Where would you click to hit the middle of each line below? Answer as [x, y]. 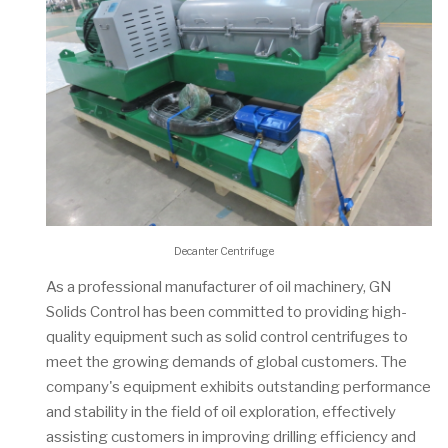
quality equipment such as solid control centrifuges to [227, 336]
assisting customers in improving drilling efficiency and [231, 436]
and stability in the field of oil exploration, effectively [221, 411]
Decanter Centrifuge [224, 251]
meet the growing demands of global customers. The [226, 361]
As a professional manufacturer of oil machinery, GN [219, 286]
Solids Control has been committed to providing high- [226, 311]
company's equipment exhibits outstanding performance [238, 386]
